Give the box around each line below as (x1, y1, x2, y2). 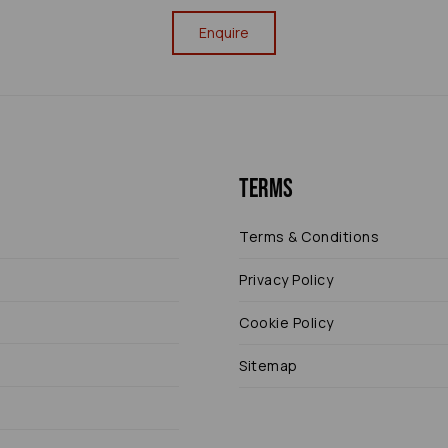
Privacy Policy (239, 270, 333, 290)
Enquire (199, 23, 249, 43)
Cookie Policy (239, 313, 334, 333)
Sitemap (239, 356, 298, 376)
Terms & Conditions (239, 227, 379, 247)
